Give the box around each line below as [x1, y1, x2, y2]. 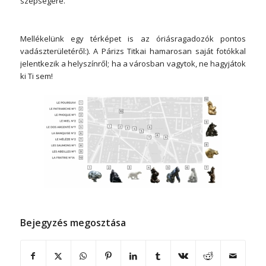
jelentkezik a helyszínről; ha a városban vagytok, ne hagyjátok [20, 58, 246, 69]
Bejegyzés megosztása [20, 216, 126, 229]
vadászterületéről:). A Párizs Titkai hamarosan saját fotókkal [20, 45, 246, 56]
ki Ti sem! [20, 70, 53, 81]
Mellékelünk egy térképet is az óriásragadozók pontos [20, 33, 246, 44]
